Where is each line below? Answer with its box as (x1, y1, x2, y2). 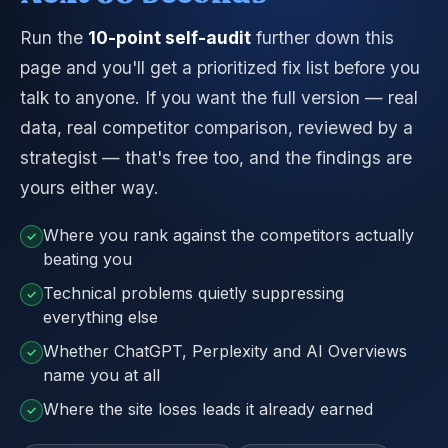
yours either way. (20, 177, 159, 198)
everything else (43, 307, 158, 327)
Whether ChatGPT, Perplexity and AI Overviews (43, 341, 407, 361)
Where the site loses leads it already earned (43, 399, 373, 419)
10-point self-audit (88, 27, 251, 48)
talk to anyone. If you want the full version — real (20, 87, 418, 108)
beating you (43, 249, 132, 269)
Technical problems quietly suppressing (43, 283, 344, 303)
